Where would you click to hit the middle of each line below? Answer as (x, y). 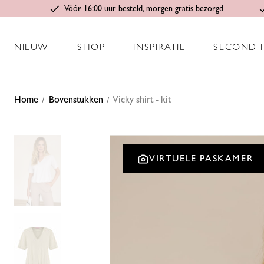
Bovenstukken (76, 100)
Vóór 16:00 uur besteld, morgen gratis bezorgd (144, 9)
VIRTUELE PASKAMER (202, 159)
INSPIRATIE (159, 47)
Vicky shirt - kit (142, 100)
